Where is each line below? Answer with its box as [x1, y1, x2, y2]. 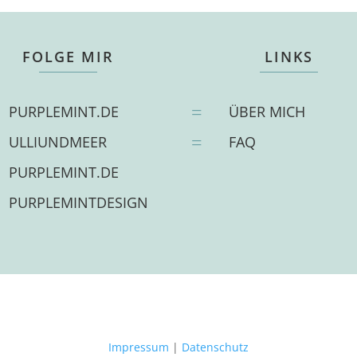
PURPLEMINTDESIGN [8, 192, 148, 212]
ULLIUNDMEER [8, 131, 107, 151]
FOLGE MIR [22, 46, 115, 66]
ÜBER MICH [229, 101, 306, 121]
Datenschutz [182, 339, 249, 355]
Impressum [108, 339, 169, 355]
